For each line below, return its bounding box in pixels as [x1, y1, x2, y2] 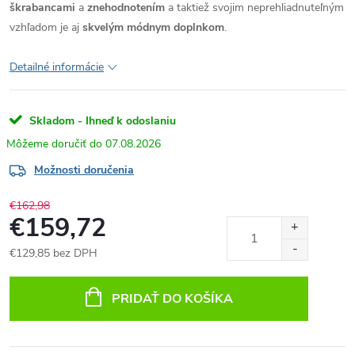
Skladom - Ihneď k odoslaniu [29, 113, 176, 128]
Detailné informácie [10, 59, 104, 74]
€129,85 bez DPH [10, 246, 97, 261]
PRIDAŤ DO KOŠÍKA [111, 290, 233, 307]
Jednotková [9, 262, 64, 277]
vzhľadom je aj [10, 20, 82, 35]
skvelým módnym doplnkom [82, 20, 224, 35]
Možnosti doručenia [34, 162, 134, 177]
